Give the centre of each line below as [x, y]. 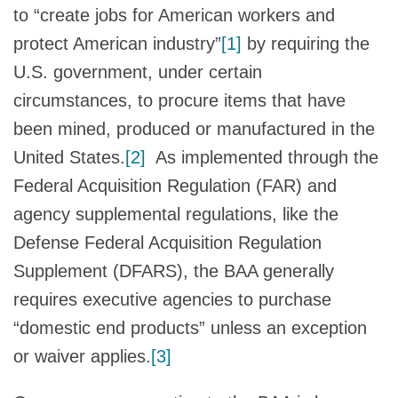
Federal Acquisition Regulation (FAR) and [175, 185]
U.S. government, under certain [138, 72]
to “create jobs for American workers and [174, 15]
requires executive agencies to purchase [172, 299]
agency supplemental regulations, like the [176, 214]
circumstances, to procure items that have [179, 100]
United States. [69, 157]
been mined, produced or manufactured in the [194, 128]
